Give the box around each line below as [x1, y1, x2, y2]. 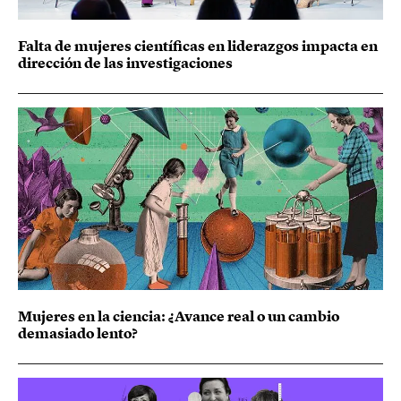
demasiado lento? [18, 322, 138, 343]
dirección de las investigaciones [18, 52, 233, 73]
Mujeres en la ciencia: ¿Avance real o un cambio [18, 305, 339, 326]
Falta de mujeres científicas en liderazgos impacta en [18, 35, 378, 55]
